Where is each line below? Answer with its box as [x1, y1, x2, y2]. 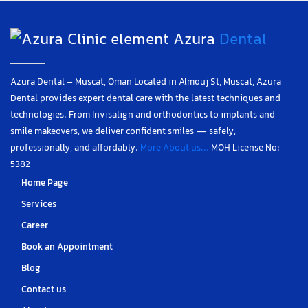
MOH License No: [211, 140, 280, 156]
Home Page [21, 175, 68, 191]
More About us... [140, 140, 209, 156]
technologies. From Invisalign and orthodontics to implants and [10, 107, 275, 123]
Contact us [21, 282, 66, 298]
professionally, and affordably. [10, 140, 140, 156]
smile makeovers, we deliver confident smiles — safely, [10, 124, 236, 140]
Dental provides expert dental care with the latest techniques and [10, 91, 280, 107]
